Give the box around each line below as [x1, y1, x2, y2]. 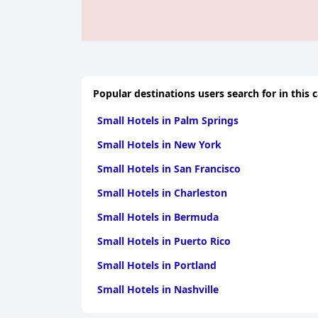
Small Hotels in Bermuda [97, 210, 219, 224]
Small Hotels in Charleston [97, 186, 227, 199]
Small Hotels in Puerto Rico [97, 234, 231, 248]
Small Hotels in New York [97, 138, 221, 151]
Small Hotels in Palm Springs [97, 114, 238, 127]
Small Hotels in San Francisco [97, 162, 241, 175]
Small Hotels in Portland [97, 258, 216, 272]
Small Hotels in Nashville [97, 283, 219, 296]
